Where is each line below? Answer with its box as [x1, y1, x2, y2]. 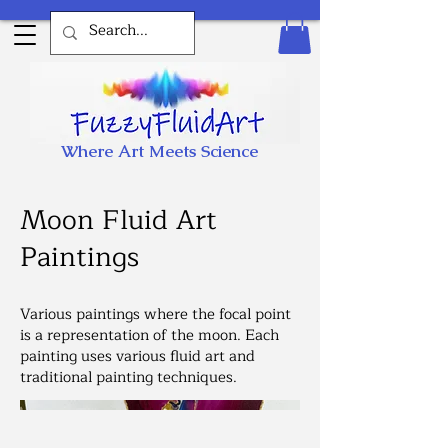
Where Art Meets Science [61, 139, 258, 162]
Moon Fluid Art [20, 197, 217, 243]
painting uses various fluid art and [20, 343, 255, 369]
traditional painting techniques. [20, 364, 237, 390]
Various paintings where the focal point [20, 301, 291, 327]
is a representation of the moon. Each [20, 322, 279, 348]
